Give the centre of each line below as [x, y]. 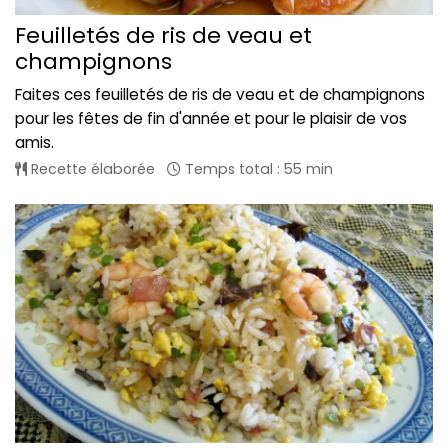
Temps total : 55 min [257, 168]
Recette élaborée [91, 168]
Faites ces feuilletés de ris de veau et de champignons [220, 94]
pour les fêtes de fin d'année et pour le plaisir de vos [211, 118]
